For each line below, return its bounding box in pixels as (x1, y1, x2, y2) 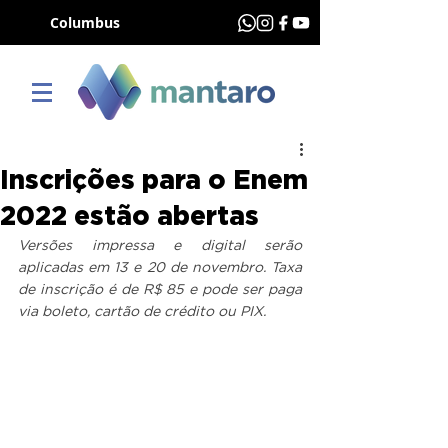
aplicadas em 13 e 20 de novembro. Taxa (18, 261, 302, 275)
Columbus (49, 13, 120, 32)
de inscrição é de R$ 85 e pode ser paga (18, 283, 302, 297)
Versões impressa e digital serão (18, 239, 302, 253)
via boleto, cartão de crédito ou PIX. (18, 305, 266, 319)
